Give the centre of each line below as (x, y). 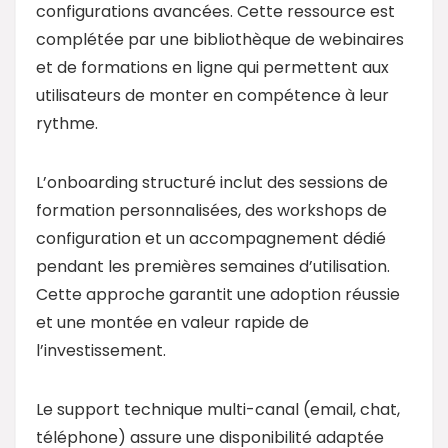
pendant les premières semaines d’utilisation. (213, 266)
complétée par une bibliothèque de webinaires (220, 39)
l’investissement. (101, 350)
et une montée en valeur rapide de (172, 322)
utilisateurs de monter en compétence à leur (212, 95)
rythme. (67, 123)
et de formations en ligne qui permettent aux (212, 67)
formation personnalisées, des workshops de (211, 210)
